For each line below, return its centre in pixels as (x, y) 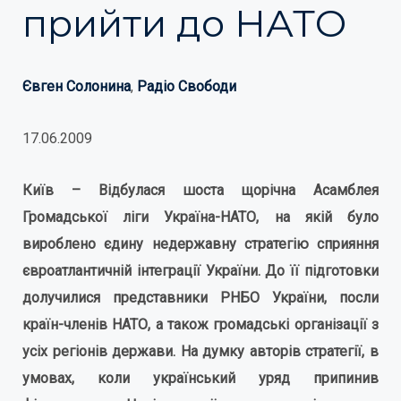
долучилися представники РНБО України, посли (200, 298)
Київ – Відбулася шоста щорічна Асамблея (200, 190)
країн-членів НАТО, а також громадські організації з (200, 324)
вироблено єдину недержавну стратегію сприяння (200, 244)
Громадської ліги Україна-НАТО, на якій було (200, 217)
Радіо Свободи (187, 86)
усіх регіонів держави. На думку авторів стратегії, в (200, 351)
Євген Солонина (77, 86)
